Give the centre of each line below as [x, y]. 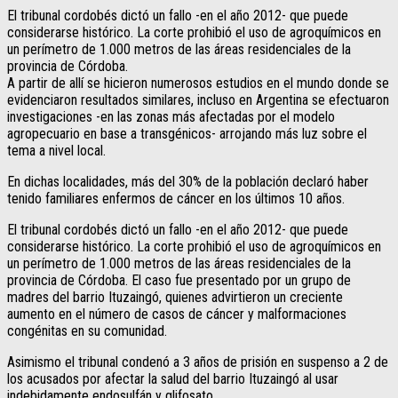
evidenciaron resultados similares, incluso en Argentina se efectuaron [198, 99]
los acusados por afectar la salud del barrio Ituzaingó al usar [173, 378]
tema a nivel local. [56, 150]
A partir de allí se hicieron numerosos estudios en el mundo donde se [198, 83]
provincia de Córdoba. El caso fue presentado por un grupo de [179, 280]
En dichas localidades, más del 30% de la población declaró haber [188, 181]
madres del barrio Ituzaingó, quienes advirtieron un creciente [175, 297]
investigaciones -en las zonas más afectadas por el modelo [171, 116]
